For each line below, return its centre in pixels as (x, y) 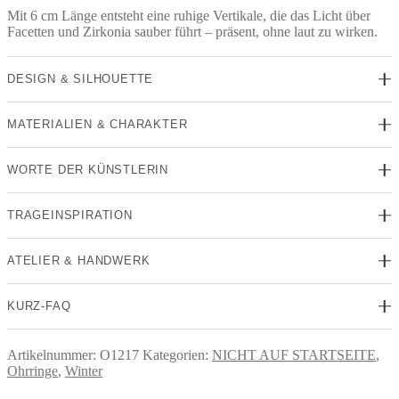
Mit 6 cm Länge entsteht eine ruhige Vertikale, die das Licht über (189, 15)
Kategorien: (177, 354)
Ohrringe (33, 370)
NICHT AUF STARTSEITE (294, 354)
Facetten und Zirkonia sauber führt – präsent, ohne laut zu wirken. (192, 31)
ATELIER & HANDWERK (79, 260)
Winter (84, 370)
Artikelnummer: (53, 354)
